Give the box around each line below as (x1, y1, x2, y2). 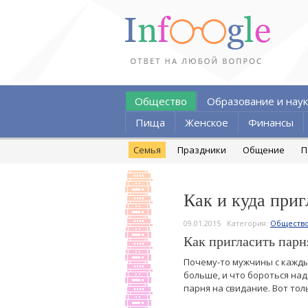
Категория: (227, 218, 270, 228)
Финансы (248, 115, 294, 129)
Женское (185, 115, 228, 129)
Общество (135, 94, 187, 108)
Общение (243, 144, 285, 156)
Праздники (177, 144, 226, 156)
